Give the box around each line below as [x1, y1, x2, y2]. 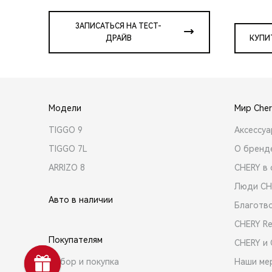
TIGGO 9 [49, 124, 83, 135]
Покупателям [49, 234, 103, 245]
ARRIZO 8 [49, 162, 85, 172]
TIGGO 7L [49, 143, 87, 154]
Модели [49, 103, 81, 113]
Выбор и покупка [49, 256, 119, 267]
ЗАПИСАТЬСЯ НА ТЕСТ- [75, 21, 161, 30]
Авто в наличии [49, 194, 113, 205]
